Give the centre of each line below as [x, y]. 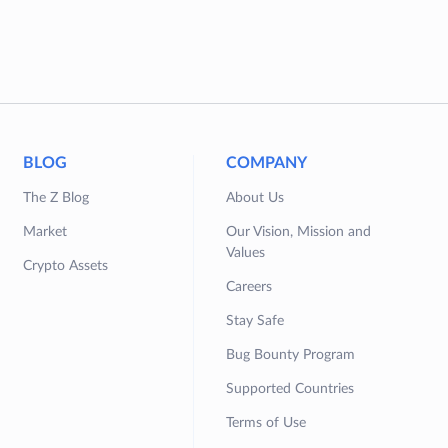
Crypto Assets [66, 266]
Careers [249, 287]
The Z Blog [56, 198]
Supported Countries [290, 389]
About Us [255, 198]
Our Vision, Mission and [299, 232]
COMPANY [267, 163]
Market [45, 232]
